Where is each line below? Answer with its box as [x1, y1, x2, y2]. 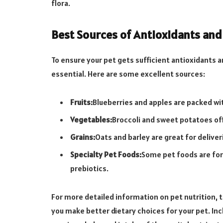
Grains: [70, 132, 95, 142]
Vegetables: [70, 114, 112, 125]
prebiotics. [70, 163, 109, 174]
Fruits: [70, 97, 93, 108]
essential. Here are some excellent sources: [51, 69, 205, 79]
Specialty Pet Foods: [70, 149, 141, 160]
